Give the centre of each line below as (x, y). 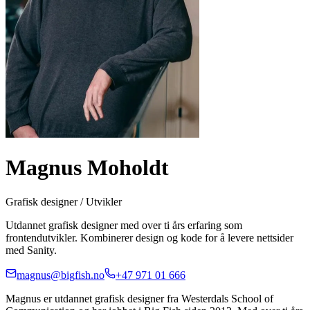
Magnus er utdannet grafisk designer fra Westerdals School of (139, 298)
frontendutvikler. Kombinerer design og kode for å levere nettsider (149, 237)
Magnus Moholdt (87, 168)
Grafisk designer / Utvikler (64, 201)
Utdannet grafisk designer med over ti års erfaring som (124, 225)
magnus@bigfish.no (61, 275)
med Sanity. (31, 250)
